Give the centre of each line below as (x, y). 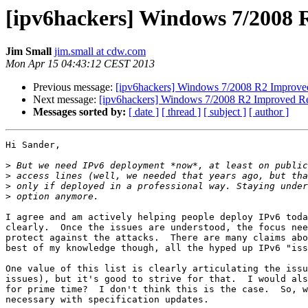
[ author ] (269, 112)
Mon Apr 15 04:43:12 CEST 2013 (80, 64)
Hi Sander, (33, 145)
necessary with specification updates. (107, 300)
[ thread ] (181, 112)
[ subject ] (225, 112)
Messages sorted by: (79, 112)
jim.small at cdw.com (100, 52)
